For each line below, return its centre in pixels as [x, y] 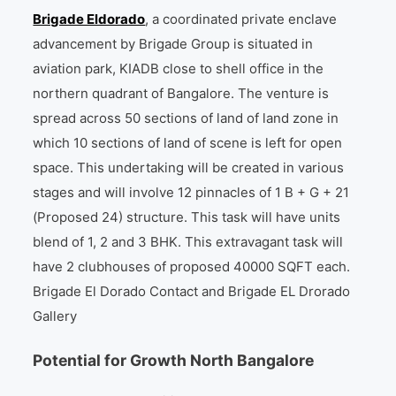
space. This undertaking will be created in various [189, 167]
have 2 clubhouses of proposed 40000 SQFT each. [192, 266]
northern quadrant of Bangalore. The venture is [181, 93]
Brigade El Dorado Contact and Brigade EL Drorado [192, 291]
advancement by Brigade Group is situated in [173, 43]
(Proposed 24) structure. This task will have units [187, 217]
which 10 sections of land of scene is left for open [188, 142]
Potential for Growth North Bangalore [174, 361]
